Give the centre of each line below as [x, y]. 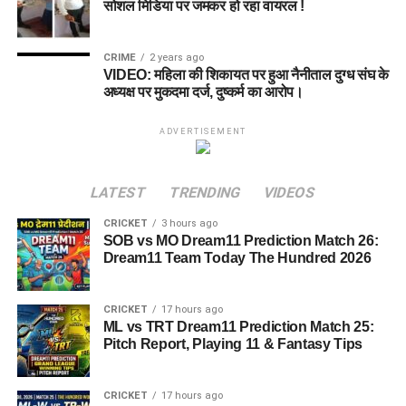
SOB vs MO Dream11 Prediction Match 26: [241, 240]
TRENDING [205, 192]
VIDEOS [290, 192]
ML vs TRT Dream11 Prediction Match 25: [238, 326]
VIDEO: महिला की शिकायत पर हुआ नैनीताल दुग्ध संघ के [246, 74]
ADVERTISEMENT [203, 131]
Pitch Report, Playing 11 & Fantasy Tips [233, 343]
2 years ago [176, 57]
